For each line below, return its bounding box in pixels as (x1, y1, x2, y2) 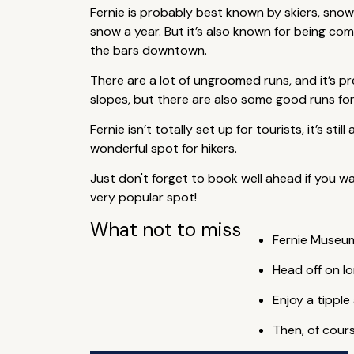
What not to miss (89, 217, 241, 242)
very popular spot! (89, 189, 197, 205)
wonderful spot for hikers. (89, 140, 237, 156)
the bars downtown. (89, 42, 207, 58)
